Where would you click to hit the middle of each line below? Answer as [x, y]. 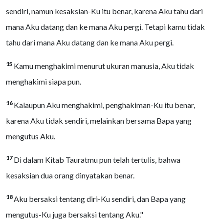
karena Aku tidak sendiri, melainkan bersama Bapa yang [99, 120]
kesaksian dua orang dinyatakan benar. [70, 175]
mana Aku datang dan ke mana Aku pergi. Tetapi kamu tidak [105, 27]
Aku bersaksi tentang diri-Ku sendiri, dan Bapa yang [100, 199]
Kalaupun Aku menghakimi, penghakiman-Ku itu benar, [104, 105]
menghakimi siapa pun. [44, 81]
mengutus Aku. [31, 136]
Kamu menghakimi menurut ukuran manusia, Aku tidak [104, 66]
